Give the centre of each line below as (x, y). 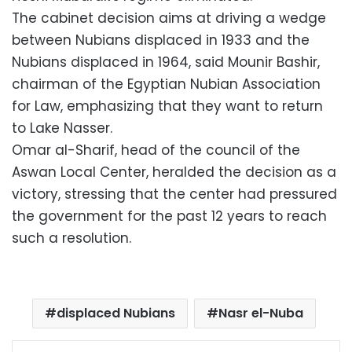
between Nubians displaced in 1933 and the (161, 40)
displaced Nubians (116, 313)
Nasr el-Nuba (261, 313)
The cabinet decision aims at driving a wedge (169, 18)
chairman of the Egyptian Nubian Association (166, 84)
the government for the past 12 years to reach (169, 216)
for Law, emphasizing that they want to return (167, 106)
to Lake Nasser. (62, 128)
